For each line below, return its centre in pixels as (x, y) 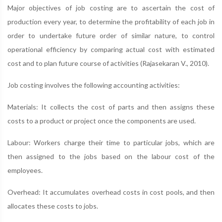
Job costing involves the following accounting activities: (94, 85)
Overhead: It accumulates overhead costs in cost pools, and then (111, 192)
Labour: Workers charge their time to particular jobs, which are (111, 142)
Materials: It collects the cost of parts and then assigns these (111, 107)
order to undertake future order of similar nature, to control (111, 35)
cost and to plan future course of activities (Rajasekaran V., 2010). (108, 63)
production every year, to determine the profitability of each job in (111, 22)
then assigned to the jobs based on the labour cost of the (111, 156)
